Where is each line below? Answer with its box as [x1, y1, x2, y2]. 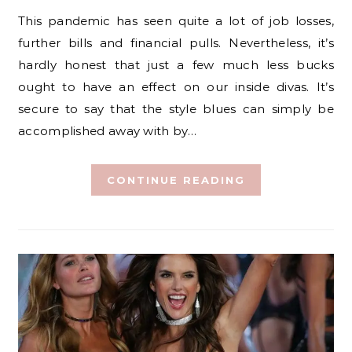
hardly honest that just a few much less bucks [18, 57, 334, 72]
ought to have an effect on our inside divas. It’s [18, 79, 334, 94]
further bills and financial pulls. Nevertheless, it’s [18, 35, 334, 50]
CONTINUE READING [107, 174, 245, 186]
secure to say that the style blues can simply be [18, 101, 334, 116]
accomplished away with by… [18, 123, 196, 138]
